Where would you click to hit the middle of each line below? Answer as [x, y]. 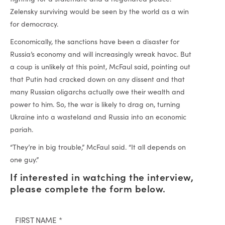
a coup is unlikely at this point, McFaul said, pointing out [100, 66]
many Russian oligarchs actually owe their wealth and [97, 91]
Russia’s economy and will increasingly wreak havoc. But [101, 54]
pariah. [22, 129]
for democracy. [34, 24]
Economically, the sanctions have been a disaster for [95, 41]
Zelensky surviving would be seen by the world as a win [99, 11]
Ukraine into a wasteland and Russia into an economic [98, 117]
